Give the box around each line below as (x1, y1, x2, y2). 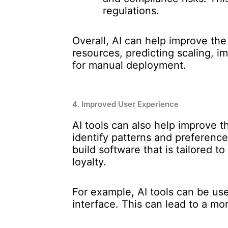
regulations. (103, 5, 159, 17)
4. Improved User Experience (72, 99, 179, 109)
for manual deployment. (72, 59, 186, 71)
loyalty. (72, 156, 106, 168)
